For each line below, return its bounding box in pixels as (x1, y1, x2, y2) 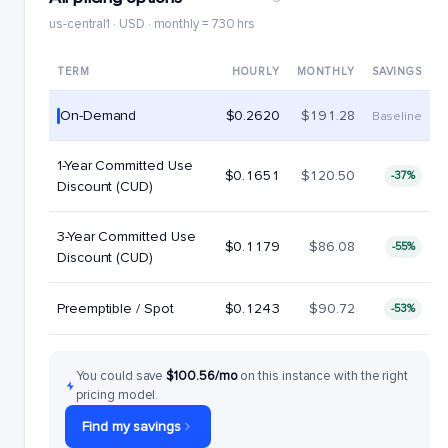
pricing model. (76, 387, 159, 403)
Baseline (371, 109, 422, 124)
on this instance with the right (240, 368, 409, 384)
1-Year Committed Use (57, 157, 193, 174)
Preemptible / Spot (57, 300, 174, 317)
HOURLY (231, 65, 280, 78)
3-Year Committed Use (57, 228, 196, 245)
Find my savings (82, 418, 181, 435)
